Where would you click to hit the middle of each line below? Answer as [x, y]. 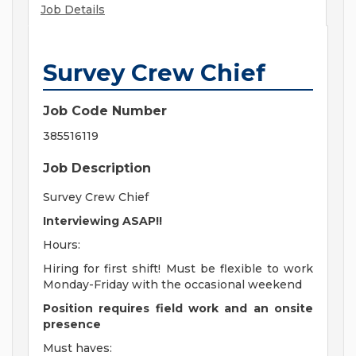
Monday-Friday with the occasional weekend [172, 285]
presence [72, 325]
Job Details [73, 10]
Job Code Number [105, 111]
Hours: [62, 245]
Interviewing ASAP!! [103, 221]
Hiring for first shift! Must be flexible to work [178, 269]
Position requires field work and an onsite [178, 309]
